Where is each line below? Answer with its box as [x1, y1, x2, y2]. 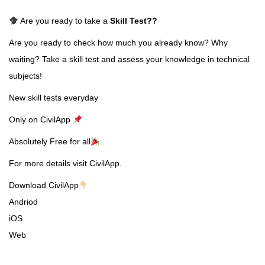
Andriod [9, 197, 38, 207]
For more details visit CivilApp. [9, 159, 122, 169]
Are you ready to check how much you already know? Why [9, 38, 228, 48]
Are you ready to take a [18, 16, 108, 26]
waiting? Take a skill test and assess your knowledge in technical [9, 54, 250, 64]
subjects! [9, 71, 42, 81]
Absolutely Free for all [9, 137, 91, 147]
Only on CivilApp [9, 115, 73, 125]
